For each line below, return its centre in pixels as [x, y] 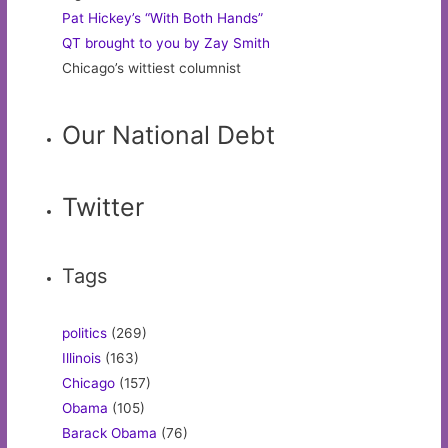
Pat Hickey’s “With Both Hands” [163, 18]
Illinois [82, 358]
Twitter [103, 207]
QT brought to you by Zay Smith [166, 43]
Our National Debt [169, 135]
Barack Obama [110, 433]
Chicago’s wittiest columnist [152, 68]
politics [85, 333]
